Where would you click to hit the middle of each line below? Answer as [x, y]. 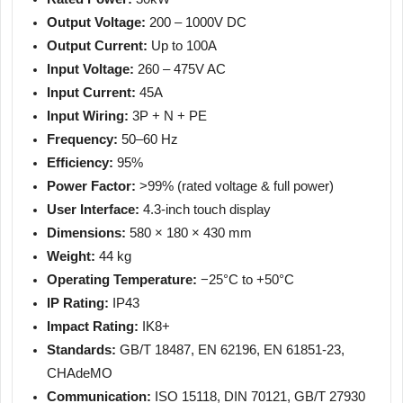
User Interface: [93, 210]
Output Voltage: [96, 22]
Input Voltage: [90, 69]
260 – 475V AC [180, 69]
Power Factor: [91, 186]
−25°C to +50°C [246, 280]
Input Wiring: [88, 116]
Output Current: [97, 46]
